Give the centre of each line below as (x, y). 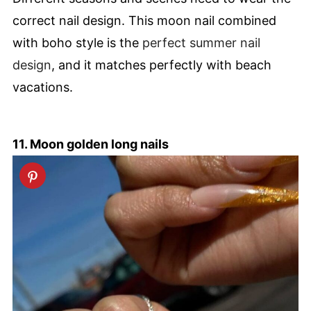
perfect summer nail (201, 43)
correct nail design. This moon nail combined (144, 21)
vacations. (43, 87)
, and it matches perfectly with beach (161, 65)
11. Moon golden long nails (91, 144)
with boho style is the (77, 43)
